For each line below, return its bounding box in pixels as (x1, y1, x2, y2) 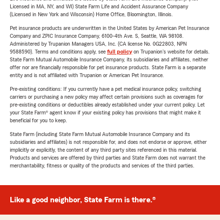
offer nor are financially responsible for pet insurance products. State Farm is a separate (10, 64, 206, 70)
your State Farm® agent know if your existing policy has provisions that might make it (10, 110, 201, 115)
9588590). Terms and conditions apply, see (10, 49, 107, 55)
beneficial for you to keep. (10, 117, 67, 123)
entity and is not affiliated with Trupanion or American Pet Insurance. (10, 72, 164, 78)
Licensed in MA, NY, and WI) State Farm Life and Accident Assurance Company (10, 3, 188, 9)
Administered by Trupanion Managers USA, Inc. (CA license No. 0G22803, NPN (10, 41, 187, 47)
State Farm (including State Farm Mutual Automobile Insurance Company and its (10, 131, 190, 137)
